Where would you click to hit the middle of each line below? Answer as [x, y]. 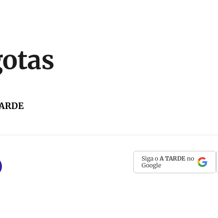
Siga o [151, 158]
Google [151, 165]
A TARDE [173, 158]
